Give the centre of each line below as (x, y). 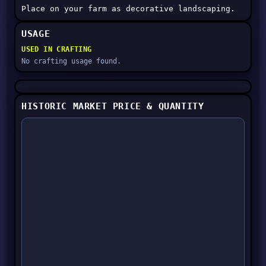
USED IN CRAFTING (57, 49)
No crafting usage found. (72, 61)
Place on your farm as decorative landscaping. (129, 9)
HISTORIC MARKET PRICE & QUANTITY (113, 106)
